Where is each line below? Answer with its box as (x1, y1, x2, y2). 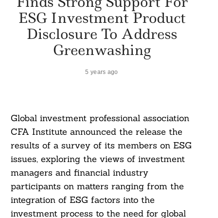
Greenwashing (53, 40, 151, 59)
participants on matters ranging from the (10, 181, 184, 192)
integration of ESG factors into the (10, 194, 155, 206)
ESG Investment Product (18, 8, 185, 27)
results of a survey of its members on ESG (10, 140, 192, 151)
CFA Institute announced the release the (10, 126, 182, 138)
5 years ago (85, 68, 118, 75)
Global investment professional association (10, 112, 189, 124)
